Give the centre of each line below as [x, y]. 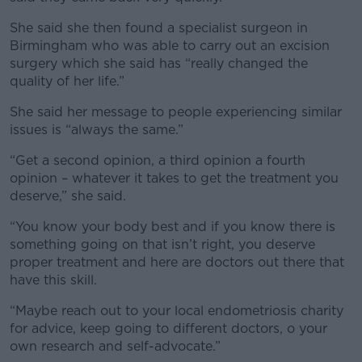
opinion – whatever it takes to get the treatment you [174, 178]
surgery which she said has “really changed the [159, 63]
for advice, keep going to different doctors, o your [168, 328]
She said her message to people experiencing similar [176, 112]
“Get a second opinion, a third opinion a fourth [158, 160]
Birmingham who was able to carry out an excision [170, 45]
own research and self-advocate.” [115, 346]
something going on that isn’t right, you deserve [162, 244]
